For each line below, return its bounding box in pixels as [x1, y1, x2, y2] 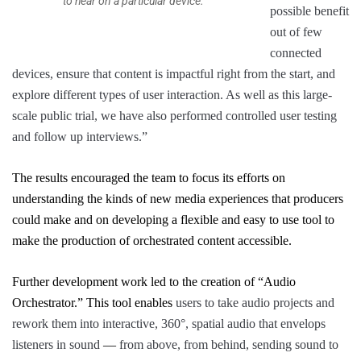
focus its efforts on [192, 171, 285, 185]
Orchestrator [12, 296, 74, 310]
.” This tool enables [74, 296, 176, 310]
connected [270, 46, 322, 60]
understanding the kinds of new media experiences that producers [12, 192, 343, 206]
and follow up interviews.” [12, 130, 147, 144]
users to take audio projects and [176, 296, 334, 310]
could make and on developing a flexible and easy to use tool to [12, 213, 334, 227]
